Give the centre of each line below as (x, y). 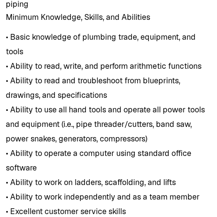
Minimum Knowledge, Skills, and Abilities (78, 17)
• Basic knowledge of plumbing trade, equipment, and (101, 37)
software (21, 168)
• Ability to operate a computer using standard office (99, 153)
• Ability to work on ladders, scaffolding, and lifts (91, 182)
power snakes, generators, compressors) (77, 139)
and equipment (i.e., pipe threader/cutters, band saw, (99, 124)
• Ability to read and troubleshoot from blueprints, (93, 80)
